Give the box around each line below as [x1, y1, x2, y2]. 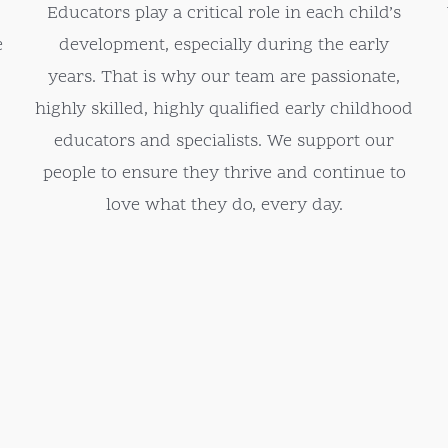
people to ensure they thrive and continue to [42, 161, 406, 187]
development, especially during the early [59, 33, 389, 59]
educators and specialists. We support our [54, 129, 394, 155]
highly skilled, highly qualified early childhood [35, 97, 413, 123]
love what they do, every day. [105, 193, 343, 219]
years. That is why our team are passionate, [48, 65, 400, 91]
